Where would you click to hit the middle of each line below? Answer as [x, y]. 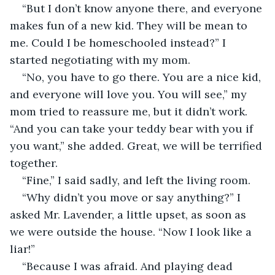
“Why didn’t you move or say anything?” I [133, 197]
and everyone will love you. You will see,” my [130, 94]
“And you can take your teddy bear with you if [133, 128]
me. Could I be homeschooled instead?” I [119, 42]
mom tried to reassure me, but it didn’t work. [130, 111]
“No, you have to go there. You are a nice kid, [143, 77]
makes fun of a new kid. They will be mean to [130, 25]
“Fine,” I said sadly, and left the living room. [136, 180]
